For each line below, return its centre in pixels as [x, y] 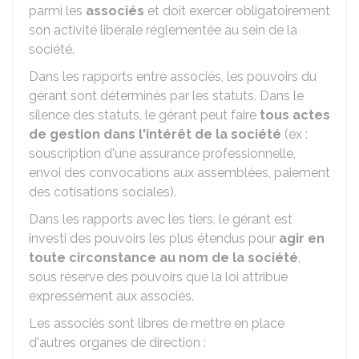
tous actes [295, 115]
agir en [302, 238]
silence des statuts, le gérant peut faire [144, 115]
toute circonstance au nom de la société [163, 258]
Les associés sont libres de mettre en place [157, 323]
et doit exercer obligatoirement [237, 11]
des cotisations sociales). [103, 192]
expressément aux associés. [111, 296]
